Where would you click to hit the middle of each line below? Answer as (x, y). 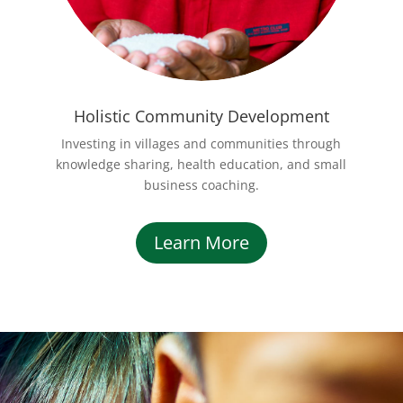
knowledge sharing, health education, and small (201, 165)
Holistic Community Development (201, 116)
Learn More (201, 243)
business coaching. (201, 185)
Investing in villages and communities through (201, 144)
